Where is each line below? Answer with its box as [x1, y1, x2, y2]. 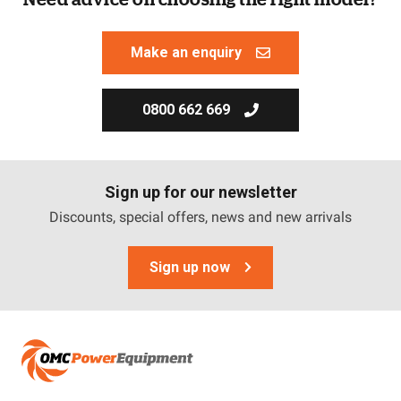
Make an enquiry [131, 43, 242, 61]
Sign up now [149, 258, 230, 276]
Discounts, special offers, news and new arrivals [49, 208, 352, 226]
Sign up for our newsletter [104, 182, 297, 201]
